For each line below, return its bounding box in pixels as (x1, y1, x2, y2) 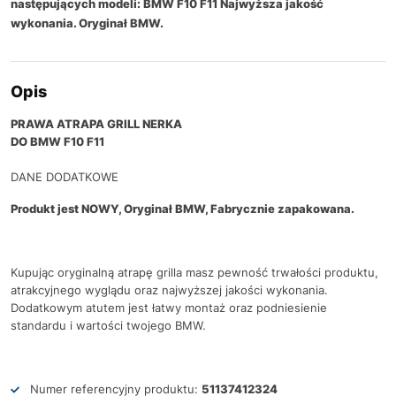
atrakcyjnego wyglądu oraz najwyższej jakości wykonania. (11, 282, 328, 297)
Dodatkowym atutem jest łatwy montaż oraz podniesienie (11, 300, 327, 315)
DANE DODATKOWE (11, 169, 118, 184)
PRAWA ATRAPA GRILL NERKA (11, 116, 182, 131)
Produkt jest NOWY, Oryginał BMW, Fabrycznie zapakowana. (11, 201, 354, 216)
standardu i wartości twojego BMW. (11, 317, 206, 332)
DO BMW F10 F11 (11, 133, 104, 148)
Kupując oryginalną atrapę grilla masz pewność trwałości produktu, (11, 264, 378, 279)
